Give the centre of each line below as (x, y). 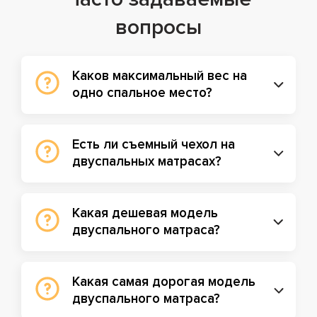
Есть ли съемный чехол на (154, 145)
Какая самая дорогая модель (164, 282)
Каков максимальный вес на (160, 76)
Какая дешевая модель (145, 213)
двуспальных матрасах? (147, 162)
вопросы (158, 27)
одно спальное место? (142, 93)
